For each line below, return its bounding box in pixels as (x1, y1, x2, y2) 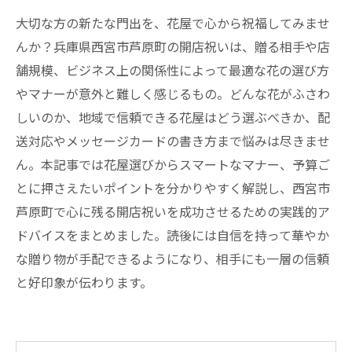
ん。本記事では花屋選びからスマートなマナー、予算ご (16, 155, 330, 174)
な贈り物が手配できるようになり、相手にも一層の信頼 (16, 249, 329, 268)
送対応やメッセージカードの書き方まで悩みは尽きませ (16, 131, 330, 150)
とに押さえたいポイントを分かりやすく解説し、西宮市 (16, 178, 330, 197)
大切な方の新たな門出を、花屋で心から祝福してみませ (16, 13, 330, 32)
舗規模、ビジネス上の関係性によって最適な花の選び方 (16, 60, 329, 79)
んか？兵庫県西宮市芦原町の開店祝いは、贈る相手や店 (16, 37, 330, 56)
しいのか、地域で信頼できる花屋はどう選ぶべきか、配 (16, 108, 330, 126)
